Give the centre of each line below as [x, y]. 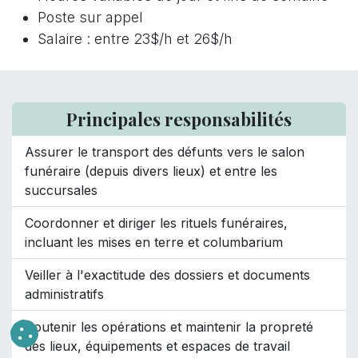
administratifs [64, 294]
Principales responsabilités [179, 119]
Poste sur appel [90, 17]
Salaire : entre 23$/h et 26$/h [137, 39]
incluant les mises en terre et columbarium [154, 242]
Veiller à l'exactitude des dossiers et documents [167, 275]
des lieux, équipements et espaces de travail [157, 346]
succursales [61, 190]
